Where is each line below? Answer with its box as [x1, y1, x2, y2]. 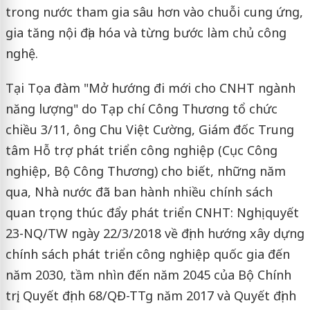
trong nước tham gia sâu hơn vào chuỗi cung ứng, [5, 3, 303, 20]
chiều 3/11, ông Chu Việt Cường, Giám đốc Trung [5, 120, 294, 138]
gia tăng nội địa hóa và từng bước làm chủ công [5, 24, 286, 41]
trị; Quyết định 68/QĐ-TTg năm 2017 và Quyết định [5, 286, 296, 304]
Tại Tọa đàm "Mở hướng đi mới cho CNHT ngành [5, 79, 295, 96]
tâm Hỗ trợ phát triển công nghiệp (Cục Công [5, 141, 277, 158]
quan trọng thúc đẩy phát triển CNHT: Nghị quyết [5, 203, 299, 221]
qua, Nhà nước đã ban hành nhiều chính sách [5, 183, 273, 200]
